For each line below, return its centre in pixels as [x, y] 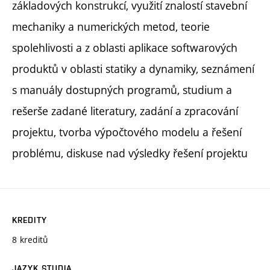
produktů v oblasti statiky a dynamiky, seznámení [133, 68]
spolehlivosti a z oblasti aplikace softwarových [125, 47]
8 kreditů [30, 239]
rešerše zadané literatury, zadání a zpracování [125, 111]
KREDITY [30, 220]
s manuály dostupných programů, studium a [122, 89]
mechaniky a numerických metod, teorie [111, 26]
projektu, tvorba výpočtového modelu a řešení [127, 132]
